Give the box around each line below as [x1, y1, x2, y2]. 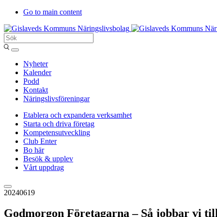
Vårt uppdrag [23, 163, 64, 171]
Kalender [23, 68, 51, 77]
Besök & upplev [23, 155, 73, 163]
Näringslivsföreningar [23, 94, 90, 103]
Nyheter [23, 60, 48, 68]
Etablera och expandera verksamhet [23, 111, 132, 119]
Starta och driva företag [23, 120, 94, 128]
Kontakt [23, 86, 48, 94]
